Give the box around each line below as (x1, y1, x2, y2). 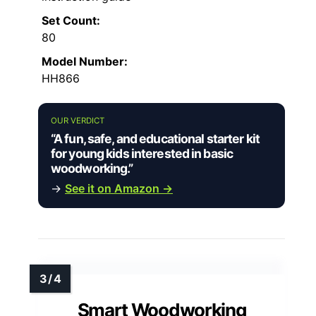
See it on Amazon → (65, 181, 173, 195)
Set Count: (42, 13, 100, 28)
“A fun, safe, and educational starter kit (51, 130, 260, 146)
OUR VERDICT (51, 115, 104, 126)
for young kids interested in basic (51, 145, 233, 161)
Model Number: (42, 54, 128, 68)
